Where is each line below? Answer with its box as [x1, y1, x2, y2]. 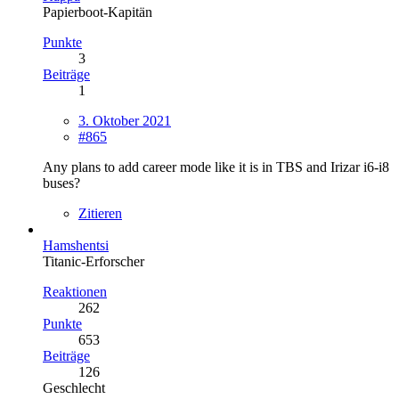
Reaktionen [43, 284, 107, 299]
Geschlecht [43, 380, 105, 395]
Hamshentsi [43, 238, 109, 253]
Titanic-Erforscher [43, 254, 144, 269]
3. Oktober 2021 [78, 113, 171, 128]
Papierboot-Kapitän [43, 4, 152, 20]
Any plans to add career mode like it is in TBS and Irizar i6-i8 [43, 159, 389, 175]
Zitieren [78, 206, 122, 221]
